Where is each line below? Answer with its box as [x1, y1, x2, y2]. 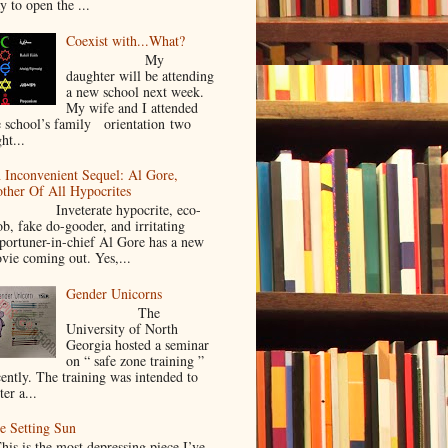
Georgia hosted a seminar [66, 334, 210, 354]
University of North [66, 318, 179, 338]
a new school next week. [66, 81, 205, 101]
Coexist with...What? [66, 31, 186, 51]
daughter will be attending [66, 65, 215, 85]
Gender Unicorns [66, 283, 163, 303]
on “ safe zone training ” [66, 350, 205, 370]
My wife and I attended [66, 97, 208, 117]
